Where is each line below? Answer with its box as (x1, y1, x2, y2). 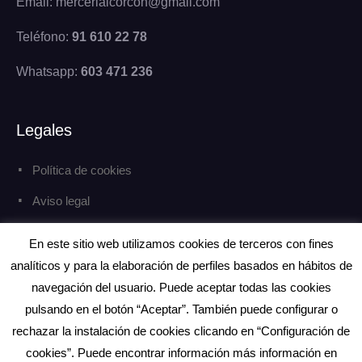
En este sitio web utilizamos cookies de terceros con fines (28, 236, 334, 250)
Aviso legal (32, 193, 90, 208)
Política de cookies (32, 162, 132, 177)
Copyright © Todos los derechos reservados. (38, 323, 324, 340)
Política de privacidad (32, 224, 145, 238)
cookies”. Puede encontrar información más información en (25, 345, 337, 360)
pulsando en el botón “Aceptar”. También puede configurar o (24, 301, 338, 316)
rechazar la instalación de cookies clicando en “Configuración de (12, 323, 350, 338)
